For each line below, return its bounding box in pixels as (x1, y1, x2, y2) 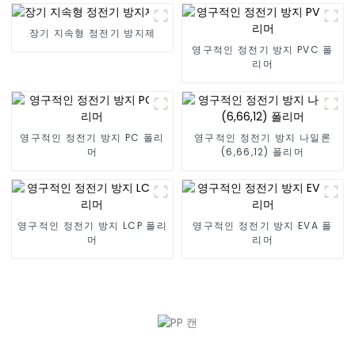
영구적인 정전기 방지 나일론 (194, 131, 331, 145)
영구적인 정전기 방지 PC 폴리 (20, 131, 165, 145)
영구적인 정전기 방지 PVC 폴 (192, 43, 334, 57)
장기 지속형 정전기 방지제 (29, 26, 156, 40)
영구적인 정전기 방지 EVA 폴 (193, 219, 333, 233)
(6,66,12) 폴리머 (220, 145, 305, 159)
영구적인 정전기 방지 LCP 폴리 (17, 219, 167, 233)
